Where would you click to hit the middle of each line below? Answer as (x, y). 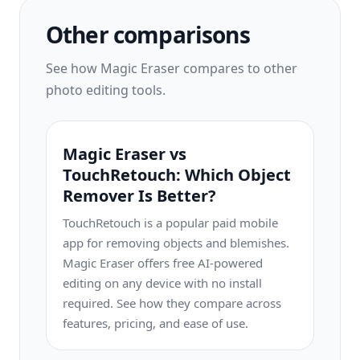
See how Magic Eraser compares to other (172, 68)
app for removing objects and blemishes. (176, 243)
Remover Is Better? (139, 196)
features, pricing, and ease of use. (155, 323)
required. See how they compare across (172, 303)
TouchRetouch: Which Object (177, 175)
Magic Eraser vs (125, 154)
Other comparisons (148, 35)
